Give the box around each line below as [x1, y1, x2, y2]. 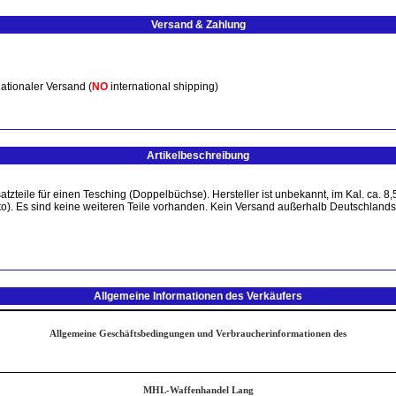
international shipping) [108, 80, 218, 93]
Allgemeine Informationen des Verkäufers [94, 290, 302, 302]
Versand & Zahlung [150, 19, 246, 31]
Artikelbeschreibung [147, 149, 249, 162]
